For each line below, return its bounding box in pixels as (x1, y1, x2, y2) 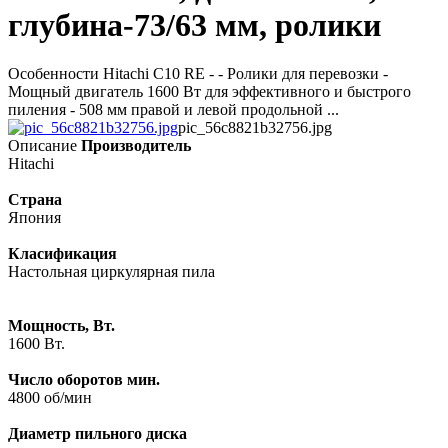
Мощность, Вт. (8, 317, 115, 335)
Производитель (81, 137, 191, 155)
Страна (8, 191, 62, 209)
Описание (8, 137, 77, 155)
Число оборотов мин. (8, 371, 160, 389)
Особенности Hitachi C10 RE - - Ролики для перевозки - (8, 65, 388, 83)
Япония (8, 209, 61, 227)
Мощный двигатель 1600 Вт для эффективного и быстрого (8, 83, 411, 101)
